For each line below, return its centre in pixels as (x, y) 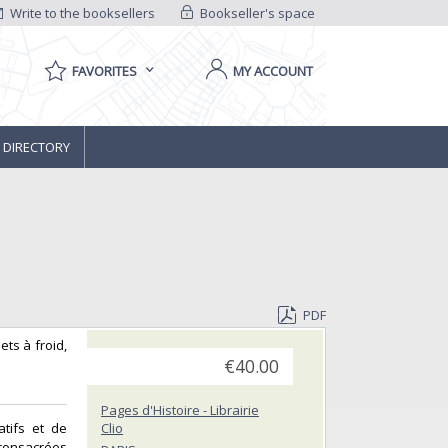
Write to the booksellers (81, 13)
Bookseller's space (255, 13)
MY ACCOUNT (273, 71)
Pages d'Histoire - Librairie (180, 410)
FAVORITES (104, 71)
